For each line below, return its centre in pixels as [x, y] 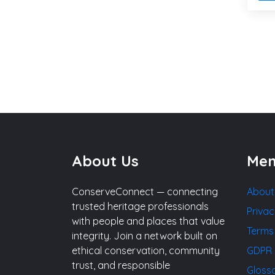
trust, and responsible [121, 265]
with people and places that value [148, 221]
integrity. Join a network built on [145, 235]
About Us [105, 161]
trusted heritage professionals [140, 206]
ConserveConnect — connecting [145, 191]
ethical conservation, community [146, 250]
